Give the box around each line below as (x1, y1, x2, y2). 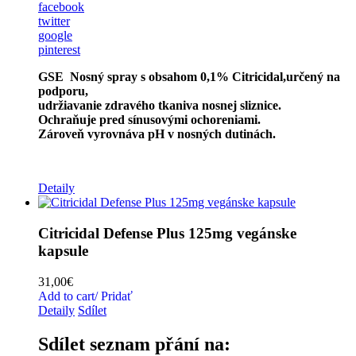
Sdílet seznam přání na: (38, 333, 230, 354)
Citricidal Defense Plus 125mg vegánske (38, 225, 296, 242)
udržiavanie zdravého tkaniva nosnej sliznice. (38, 99, 281, 113)
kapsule (38, 242, 88, 260)
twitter (38, 14, 70, 29)
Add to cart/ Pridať (38, 288, 133, 303)
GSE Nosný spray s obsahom (38, 70, 200, 84)
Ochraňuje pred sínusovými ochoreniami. (38, 113, 264, 127)
